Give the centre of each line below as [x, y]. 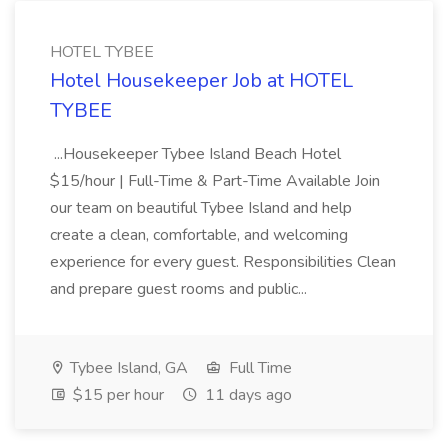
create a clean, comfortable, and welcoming [199, 235]
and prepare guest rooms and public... [180, 289]
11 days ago [246, 395]
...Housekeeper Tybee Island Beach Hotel [195, 154]
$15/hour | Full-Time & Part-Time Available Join [215, 181]
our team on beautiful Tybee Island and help [201, 208]
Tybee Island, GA [127, 368]
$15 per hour [116, 395]
